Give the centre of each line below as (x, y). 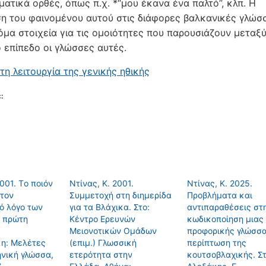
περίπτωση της (217, 243)
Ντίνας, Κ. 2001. (102, 183)
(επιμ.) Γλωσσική (103, 243)
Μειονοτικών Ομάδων (113, 231)
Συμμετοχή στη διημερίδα (121, 195)
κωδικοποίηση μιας (225, 219)
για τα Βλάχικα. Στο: (110, 207)
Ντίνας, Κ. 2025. (220, 183)
